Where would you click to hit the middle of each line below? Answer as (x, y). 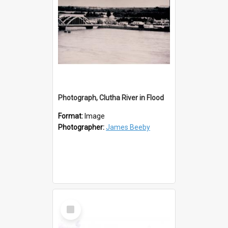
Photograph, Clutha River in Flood (111, 97)
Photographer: (82, 127)
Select (74, 203)
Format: (71, 116)
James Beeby (128, 127)
